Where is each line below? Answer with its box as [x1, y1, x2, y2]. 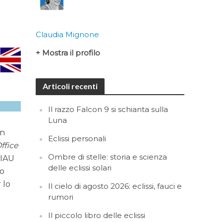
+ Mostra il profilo [36, 48, 101, 57]
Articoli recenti [43, 81, 98, 91]
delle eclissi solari [48, 163, 112, 172]
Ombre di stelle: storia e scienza [48, 152, 167, 162]
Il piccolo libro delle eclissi [48, 211, 146, 220]
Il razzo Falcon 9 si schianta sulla [48, 105, 168, 114]
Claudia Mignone [36, 30, 100, 39]
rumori [48, 192, 74, 202]
